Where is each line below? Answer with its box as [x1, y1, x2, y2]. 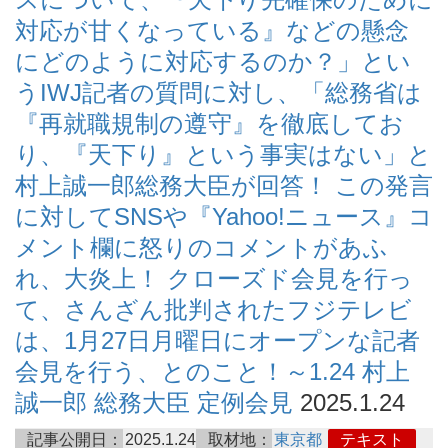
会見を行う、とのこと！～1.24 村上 [15, 357, 410, 385]
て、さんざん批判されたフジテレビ [15, 295, 412, 323]
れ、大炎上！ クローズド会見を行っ [15, 264, 413, 292]
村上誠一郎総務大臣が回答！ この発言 [15, 171, 433, 199]
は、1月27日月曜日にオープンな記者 [15, 326, 420, 354]
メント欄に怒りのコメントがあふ [15, 233, 388, 261]
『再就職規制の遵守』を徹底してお [15, 109, 404, 137]
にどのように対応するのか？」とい [15, 47, 411, 75]
